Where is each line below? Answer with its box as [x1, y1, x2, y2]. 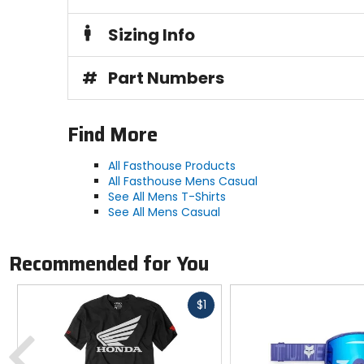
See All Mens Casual [107, 204, 220, 221]
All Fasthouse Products [107, 158, 236, 175]
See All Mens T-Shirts [107, 188, 226, 206]
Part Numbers [107, 67, 224, 90]
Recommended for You [8, 248, 209, 279]
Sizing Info [107, 24, 195, 47]
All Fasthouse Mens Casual [107, 173, 258, 190]
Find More [67, 119, 158, 151]
